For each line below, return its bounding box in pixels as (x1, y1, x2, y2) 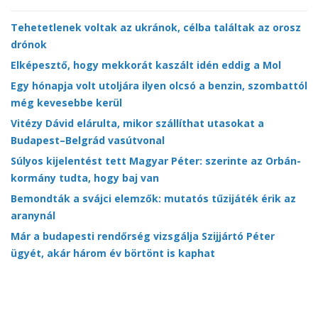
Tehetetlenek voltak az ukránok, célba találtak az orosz (11, 21, 301, 35)
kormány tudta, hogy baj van (11, 171, 159, 185)
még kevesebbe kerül (11, 96, 122, 110)
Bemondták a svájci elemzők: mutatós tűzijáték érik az (11, 192, 296, 206)
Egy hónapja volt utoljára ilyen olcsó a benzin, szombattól (11, 79, 307, 93)
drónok (11, 38, 47, 52)
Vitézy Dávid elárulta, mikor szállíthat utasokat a (11, 116, 264, 131)
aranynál (11, 209, 55, 223)
